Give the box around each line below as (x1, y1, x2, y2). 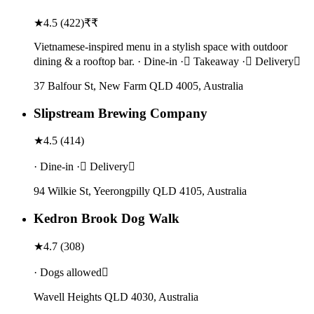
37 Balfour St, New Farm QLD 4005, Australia (34, 79, 243, 92)
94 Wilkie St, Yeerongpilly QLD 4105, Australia (34, 185, 247, 198)
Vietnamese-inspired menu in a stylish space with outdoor (34, 40, 287, 53)
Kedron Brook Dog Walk (34, 210, 179, 226)
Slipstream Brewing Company (34, 105, 207, 121)
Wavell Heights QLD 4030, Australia (34, 290, 198, 303)
